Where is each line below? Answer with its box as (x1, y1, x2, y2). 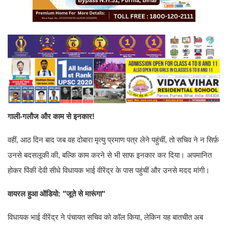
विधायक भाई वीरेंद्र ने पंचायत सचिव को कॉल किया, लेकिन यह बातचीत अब (8, 212, 203, 221)
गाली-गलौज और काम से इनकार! (8, 111, 95, 121)
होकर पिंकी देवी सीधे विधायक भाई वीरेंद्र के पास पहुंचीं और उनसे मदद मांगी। (8, 165, 210, 175)
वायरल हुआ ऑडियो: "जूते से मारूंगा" (8, 189, 105, 198)
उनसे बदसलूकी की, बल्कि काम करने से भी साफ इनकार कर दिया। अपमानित (8, 150, 212, 159)
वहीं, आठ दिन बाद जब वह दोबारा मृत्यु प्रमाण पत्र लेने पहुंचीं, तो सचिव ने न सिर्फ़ (8, 135, 219, 144)
